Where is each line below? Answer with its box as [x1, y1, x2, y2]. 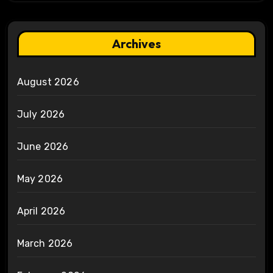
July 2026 [16, 108, 65, 120]
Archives [112, 35, 161, 51]
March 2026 [16, 237, 73, 249]
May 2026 [16, 172, 63, 185]
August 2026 [16, 76, 79, 88]
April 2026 [16, 205, 66, 217]
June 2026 [16, 140, 69, 152]
